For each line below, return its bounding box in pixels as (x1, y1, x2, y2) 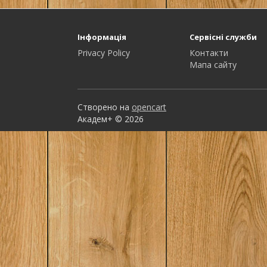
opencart (132, 101, 166, 113)
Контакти (189, 47, 228, 58)
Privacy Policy (77, 47, 130, 58)
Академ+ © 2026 (77, 113, 144, 125)
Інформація (77, 32, 126, 42)
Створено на (77, 101, 132, 113)
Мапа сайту (189, 59, 237, 70)
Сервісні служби (189, 32, 257, 42)
